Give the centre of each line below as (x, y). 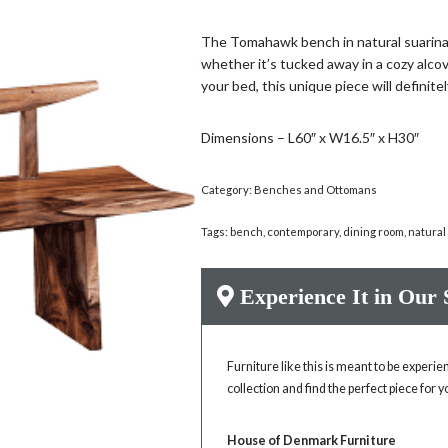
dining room (374, 231)
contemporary (303, 231)
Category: (228, 189)
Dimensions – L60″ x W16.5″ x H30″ (310, 137)
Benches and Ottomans (316, 189)
